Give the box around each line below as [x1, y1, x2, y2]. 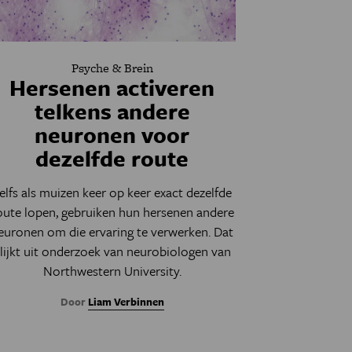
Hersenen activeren [9, 71, 215, 103]
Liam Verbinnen [87, 294, 164, 310]
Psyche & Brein [71, 59, 153, 77]
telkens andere [34, 95, 190, 126]
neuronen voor [35, 119, 190, 150]
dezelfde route [35, 142, 189, 174]
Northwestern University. [42, 261, 181, 280]
